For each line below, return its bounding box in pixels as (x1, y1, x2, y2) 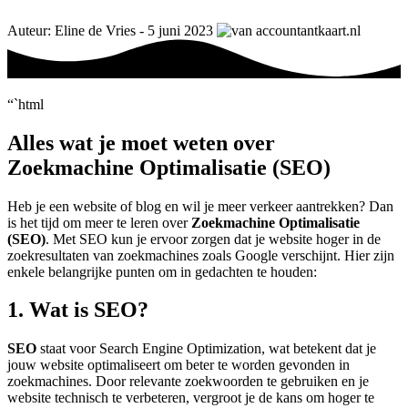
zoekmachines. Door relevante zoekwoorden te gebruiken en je (7, 373, 369, 390)
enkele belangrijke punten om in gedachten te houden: (7, 263, 317, 280)
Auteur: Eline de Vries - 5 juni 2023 (7, 22, 213, 38)
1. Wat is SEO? (7, 298, 148, 322)
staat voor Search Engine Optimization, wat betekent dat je (36, 341, 376, 357)
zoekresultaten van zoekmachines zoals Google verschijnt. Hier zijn (7, 247, 394, 263)
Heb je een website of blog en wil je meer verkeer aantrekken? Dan (7, 198, 393, 214)
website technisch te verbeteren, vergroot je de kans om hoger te (7, 390, 374, 406)
